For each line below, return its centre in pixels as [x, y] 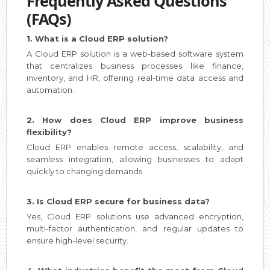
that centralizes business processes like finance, [135, 65]
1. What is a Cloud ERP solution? [97, 38]
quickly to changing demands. [85, 171]
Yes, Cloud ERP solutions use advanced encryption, [135, 216]
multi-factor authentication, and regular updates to [135, 228]
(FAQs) [49, 18]
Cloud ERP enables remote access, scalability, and [135, 147]
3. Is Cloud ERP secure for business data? [118, 201]
